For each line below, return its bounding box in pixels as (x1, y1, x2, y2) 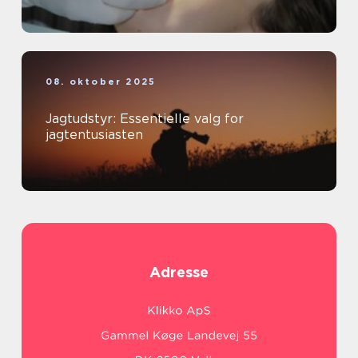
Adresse (149, 263, 209, 280)
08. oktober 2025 (46, 75, 157, 87)
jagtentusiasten (46, 126, 143, 142)
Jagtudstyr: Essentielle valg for (46, 110, 244, 126)
